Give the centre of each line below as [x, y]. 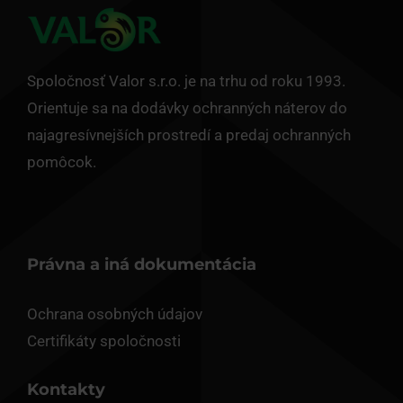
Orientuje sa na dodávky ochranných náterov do [187, 108]
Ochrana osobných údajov [114, 314]
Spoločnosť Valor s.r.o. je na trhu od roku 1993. [186, 81]
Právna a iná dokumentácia [141, 265]
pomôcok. [61, 162]
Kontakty [66, 390]
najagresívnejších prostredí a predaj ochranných [188, 135]
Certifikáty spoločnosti [103, 341]
